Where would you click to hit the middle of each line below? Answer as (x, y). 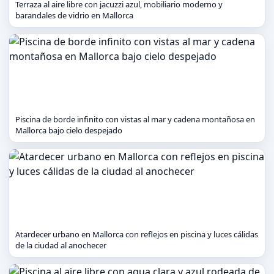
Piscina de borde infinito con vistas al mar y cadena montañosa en (135, 119)
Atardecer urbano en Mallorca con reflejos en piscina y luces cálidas (137, 234)
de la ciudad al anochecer (61, 245)
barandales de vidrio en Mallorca (74, 15)
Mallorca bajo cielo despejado (69, 130)
